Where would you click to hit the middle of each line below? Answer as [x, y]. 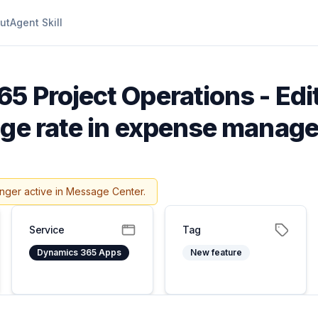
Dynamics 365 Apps [79, 252]
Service [47, 230]
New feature [216, 252]
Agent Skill [36, 22]
